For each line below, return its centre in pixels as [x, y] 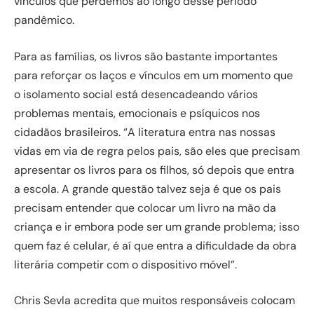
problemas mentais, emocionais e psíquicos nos [137, 113]
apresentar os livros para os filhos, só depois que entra [154, 170]
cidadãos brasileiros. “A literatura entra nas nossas [145, 132]
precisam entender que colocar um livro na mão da [145, 207]
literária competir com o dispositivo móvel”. [125, 264]
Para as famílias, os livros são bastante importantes [146, 56]
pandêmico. [44, 20]
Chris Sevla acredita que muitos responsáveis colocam [155, 301]
